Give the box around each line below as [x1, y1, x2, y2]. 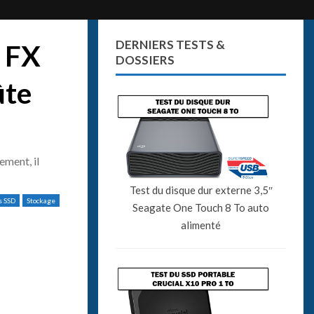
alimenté [181, 218, 221, 231]
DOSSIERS [116, 53, 175, 67]
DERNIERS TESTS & [116, 37, 226, 52]
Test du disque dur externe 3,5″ [129, 183, 273, 196]
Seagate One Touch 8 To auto [132, 200, 270, 214]
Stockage [27, 196, 56, 205]
